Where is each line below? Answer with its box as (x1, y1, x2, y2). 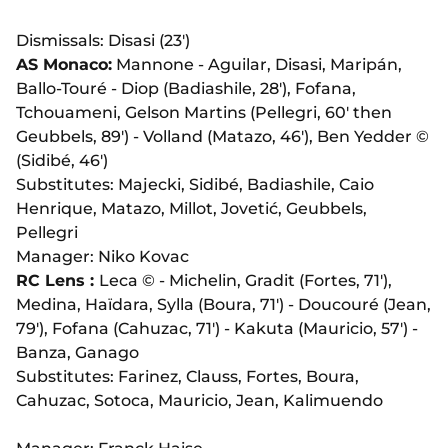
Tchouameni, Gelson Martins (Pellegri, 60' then (16, 103, 392, 123)
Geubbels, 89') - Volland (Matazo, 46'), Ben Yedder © (16, 127, 429, 147)
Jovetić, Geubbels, (221, 199, 367, 219)
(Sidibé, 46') (16, 151, 108, 171)
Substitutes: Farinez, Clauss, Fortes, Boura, (16, 367, 359, 387)
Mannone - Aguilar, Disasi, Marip (112, 55, 377, 75)
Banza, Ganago (16, 343, 139, 363)
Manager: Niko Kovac (16, 247, 189, 267)
